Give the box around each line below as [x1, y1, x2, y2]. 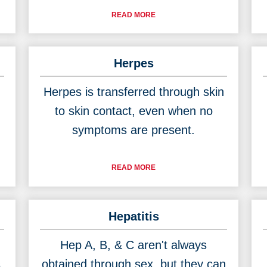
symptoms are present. [72, 123, 195, 137]
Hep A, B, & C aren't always [60, 238, 207, 252]
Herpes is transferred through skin [43, 85, 224, 99]
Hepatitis [108, 209, 159, 223]
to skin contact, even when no [54, 104, 213, 118]
